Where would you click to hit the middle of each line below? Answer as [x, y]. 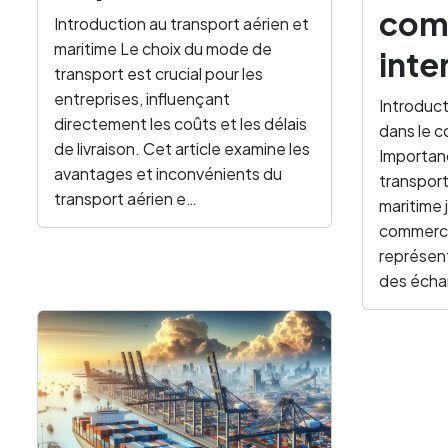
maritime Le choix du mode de [163, 48]
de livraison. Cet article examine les [182, 148]
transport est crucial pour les [158, 73]
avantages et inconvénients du [168, 173]
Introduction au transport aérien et [181, 23]
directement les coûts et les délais [180, 123]
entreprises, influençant [142, 98]
